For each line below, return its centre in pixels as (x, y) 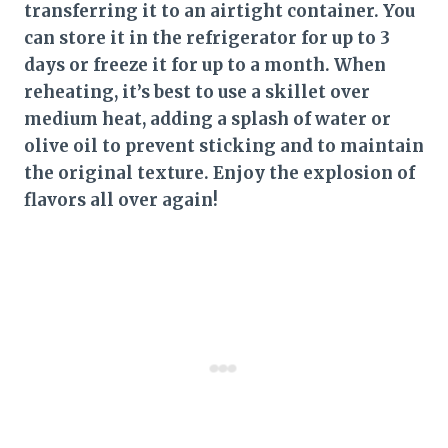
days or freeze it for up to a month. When (205, 64)
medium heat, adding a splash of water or (207, 118)
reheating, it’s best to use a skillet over (197, 91)
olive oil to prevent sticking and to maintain (224, 145)
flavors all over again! (121, 199)
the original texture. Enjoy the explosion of (219, 172)
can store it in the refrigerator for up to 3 (207, 37)
